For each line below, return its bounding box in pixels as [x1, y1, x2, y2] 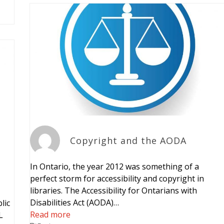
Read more [29, 208, 70, 220]
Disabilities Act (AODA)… [29, 196, 119, 208]
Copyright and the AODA [69, 134, 186, 146]
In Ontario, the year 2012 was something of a [29, 160, 199, 172]
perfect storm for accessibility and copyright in [29, 172, 204, 184]
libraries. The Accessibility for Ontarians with [29, 184, 197, 196]
